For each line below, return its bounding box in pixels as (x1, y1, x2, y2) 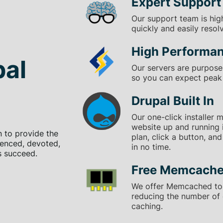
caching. (131, 201, 163, 211)
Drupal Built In (131, 93, 214, 108)
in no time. (131, 141, 171, 152)
